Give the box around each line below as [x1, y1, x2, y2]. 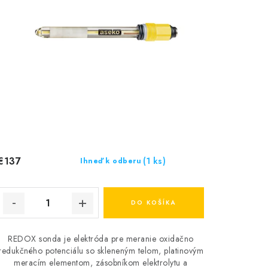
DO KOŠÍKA [131, 198, 176, 208]
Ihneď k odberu [80, 156, 142, 167]
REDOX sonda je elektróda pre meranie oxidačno [8, 233, 194, 245]
